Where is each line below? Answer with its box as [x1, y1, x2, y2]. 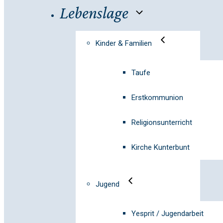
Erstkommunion [131, 93, 183, 102]
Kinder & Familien [96, 39, 152, 48]
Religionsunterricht [131, 118, 192, 127]
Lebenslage [60, 3, 128, 22]
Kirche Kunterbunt [131, 143, 190, 152]
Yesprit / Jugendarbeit [131, 209, 204, 218]
